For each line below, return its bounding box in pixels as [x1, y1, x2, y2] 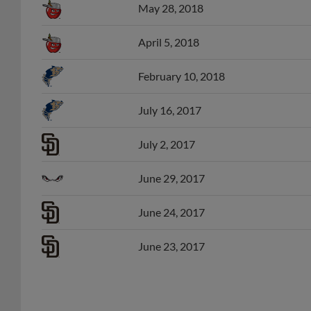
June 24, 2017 [138, 190, 205, 204]
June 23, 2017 [138, 224, 205, 238]
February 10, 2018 [138, 54, 225, 68]
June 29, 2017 [138, 156, 205, 170]
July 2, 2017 [138, 122, 195, 136]
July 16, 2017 [138, 88, 201, 102]
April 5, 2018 [138, 20, 199, 34]
